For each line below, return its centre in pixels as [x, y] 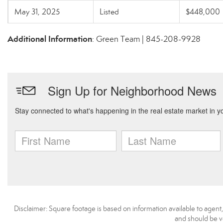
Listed [109, 12]
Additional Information [50, 39]
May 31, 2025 [37, 12]
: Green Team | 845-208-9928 [146, 39]
